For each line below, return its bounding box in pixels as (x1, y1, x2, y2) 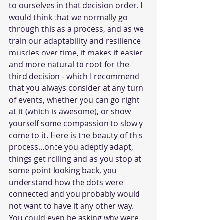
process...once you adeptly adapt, (9, 141, 135, 152)
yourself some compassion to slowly (9, 117, 145, 129)
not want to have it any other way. (9, 200, 136, 211)
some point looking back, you (9, 165, 119, 176)
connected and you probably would (9, 188, 142, 199)
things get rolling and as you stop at (9, 153, 143, 164)
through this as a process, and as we (9, 23, 146, 34)
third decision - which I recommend (9, 70, 141, 82)
